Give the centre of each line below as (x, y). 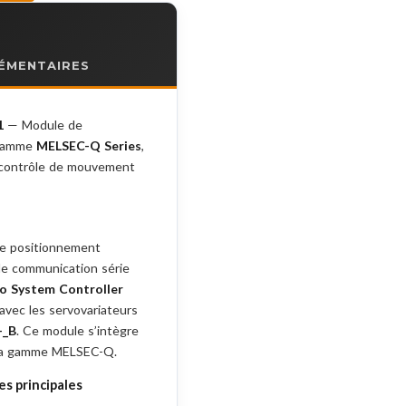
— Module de (43, 125)
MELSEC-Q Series (89, 145)
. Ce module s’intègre (77, 330)
